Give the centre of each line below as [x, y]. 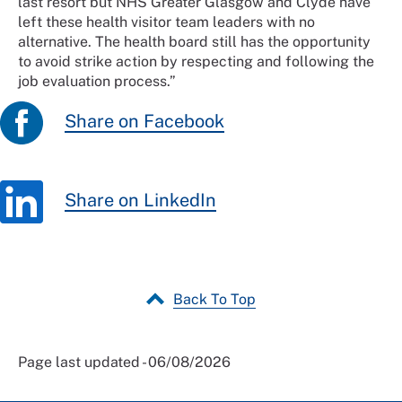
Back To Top [214, 299]
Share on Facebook [144, 122]
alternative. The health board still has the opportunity [194, 41]
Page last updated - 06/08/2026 [124, 362]
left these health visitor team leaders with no [166, 22]
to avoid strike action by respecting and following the [196, 61]
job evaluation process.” [99, 81]
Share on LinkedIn [140, 201]
